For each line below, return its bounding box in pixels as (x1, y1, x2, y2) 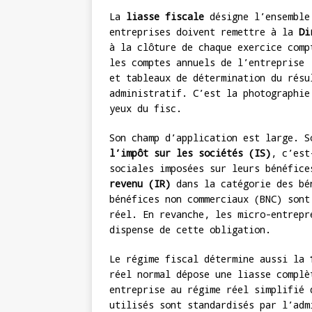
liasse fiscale (126, 10, 204, 24)
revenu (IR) (109, 177, 171, 191)
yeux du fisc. (109, 102, 182, 116)
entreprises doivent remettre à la (109, 25, 299, 39)
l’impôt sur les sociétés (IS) (109, 146, 271, 160)
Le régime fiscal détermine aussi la (109, 252, 310, 266)
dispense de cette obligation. (109, 223, 271, 237)
